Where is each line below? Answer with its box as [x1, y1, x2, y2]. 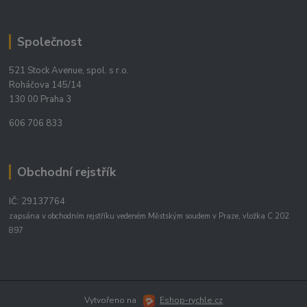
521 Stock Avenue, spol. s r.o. [9, 64, 130, 77]
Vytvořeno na [84, 294, 138, 306]
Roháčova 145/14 [9, 79, 82, 92]
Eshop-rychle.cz [160, 294, 223, 306]
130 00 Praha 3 [9, 93, 72, 106]
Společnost [16, 33, 82, 50]
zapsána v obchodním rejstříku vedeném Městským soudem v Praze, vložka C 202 [9, 211, 290, 222]
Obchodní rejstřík [16, 164, 116, 181]
